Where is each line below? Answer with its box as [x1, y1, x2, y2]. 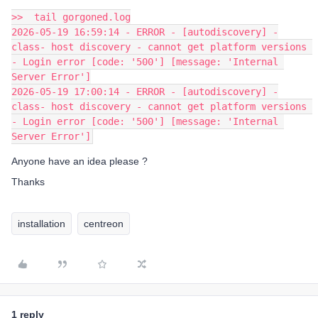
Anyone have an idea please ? [11, 155, 148, 167]
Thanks [11, 175, 45, 187]
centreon [84, 217, 124, 229]
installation [18, 217, 65, 229]
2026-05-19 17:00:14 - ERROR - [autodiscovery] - [11, 85, 278, 97]
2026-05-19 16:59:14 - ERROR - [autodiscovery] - [11, 26, 278, 38]
